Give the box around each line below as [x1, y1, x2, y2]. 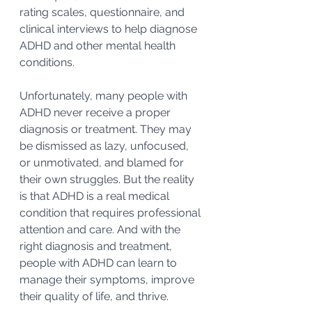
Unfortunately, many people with [19, 89, 190, 102]
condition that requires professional [19, 206, 203, 219]
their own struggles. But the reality [19, 173, 197, 186]
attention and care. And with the [19, 223, 183, 236]
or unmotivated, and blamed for [19, 156, 187, 169]
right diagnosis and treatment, [19, 240, 175, 253]
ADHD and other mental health [19, 39, 178, 52]
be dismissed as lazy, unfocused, [19, 139, 192, 153]
